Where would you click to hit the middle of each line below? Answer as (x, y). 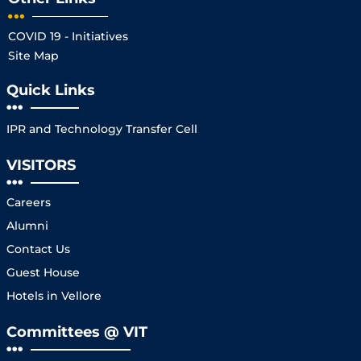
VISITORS (41, 166)
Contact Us (38, 249)
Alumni (27, 226)
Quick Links (51, 91)
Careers (29, 203)
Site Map (33, 56)
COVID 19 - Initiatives (68, 37)
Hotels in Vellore (54, 296)
